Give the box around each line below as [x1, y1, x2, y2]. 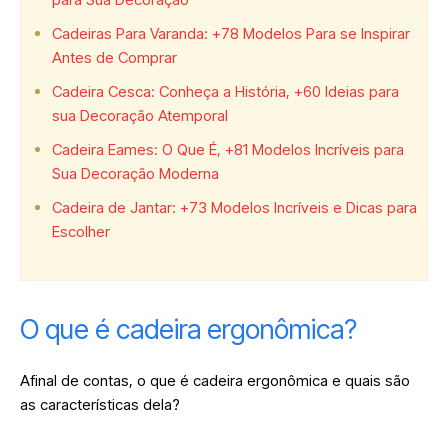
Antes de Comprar [52, 47, 177, 67]
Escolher [52, 221, 110, 241]
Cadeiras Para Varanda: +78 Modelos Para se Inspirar [52, 23, 410, 43]
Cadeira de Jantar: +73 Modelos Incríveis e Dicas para [52, 197, 417, 217]
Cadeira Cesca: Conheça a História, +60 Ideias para [52, 81, 399, 101]
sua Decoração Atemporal [52, 105, 228, 125]
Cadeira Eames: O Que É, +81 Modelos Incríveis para [52, 139, 404, 159]
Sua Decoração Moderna [52, 163, 219, 183]
